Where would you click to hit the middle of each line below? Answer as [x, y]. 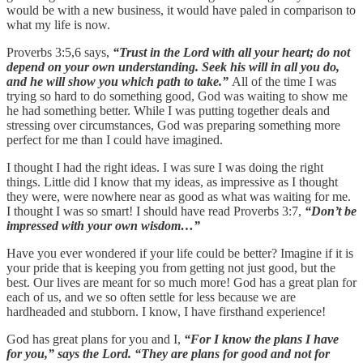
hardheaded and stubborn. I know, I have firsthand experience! [166, 312]
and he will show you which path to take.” [119, 82]
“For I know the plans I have [261, 340]
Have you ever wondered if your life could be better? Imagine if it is [180, 254]
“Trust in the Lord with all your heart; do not [231, 53]
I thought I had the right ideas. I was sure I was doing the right [165, 168]
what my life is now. [58, 25]
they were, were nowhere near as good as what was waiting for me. [179, 197]
